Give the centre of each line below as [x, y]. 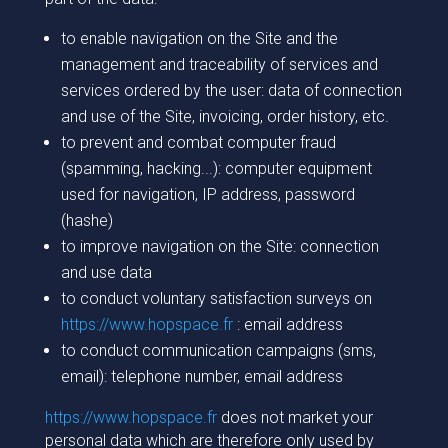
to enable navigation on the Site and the [199, 38]
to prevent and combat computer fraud [198, 142]
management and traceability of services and [219, 64]
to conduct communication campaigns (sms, [218, 350]
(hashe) [86, 220]
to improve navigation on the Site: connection [219, 246]
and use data [106, 272]
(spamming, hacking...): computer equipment [216, 168]
